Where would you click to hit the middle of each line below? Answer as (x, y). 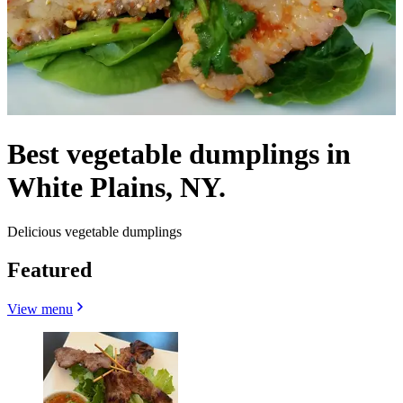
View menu (40, 309)
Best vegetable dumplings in (179, 154)
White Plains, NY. (116, 188)
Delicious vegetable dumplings (94, 231)
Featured (49, 269)
